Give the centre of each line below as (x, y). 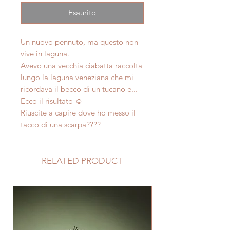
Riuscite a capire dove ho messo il (78, 113)
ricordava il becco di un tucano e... (79, 89)
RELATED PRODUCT (82, 161)
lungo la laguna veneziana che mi (77, 78)
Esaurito (82, 13)
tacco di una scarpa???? (61, 125)
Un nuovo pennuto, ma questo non (79, 42)
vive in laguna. (45, 54)
